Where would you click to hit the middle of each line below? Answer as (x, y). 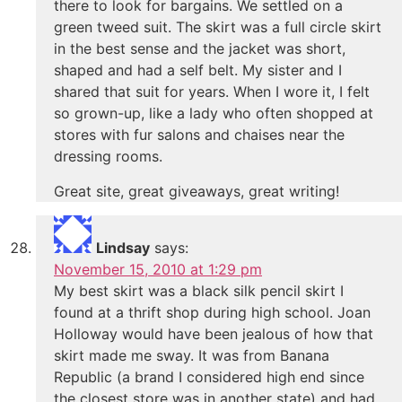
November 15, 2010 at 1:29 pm (158, 269)
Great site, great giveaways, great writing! (197, 191)
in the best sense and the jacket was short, (200, 49)
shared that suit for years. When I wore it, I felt (212, 92)
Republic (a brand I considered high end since (209, 376)
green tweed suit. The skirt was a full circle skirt (218, 27)
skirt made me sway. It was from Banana (192, 355)
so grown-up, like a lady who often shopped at (214, 114)
